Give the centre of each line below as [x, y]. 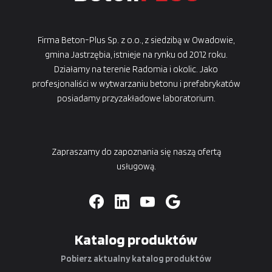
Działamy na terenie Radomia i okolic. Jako [136, 70]
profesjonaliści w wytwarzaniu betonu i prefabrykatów [136, 84]
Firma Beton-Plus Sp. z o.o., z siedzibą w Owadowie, [136, 40]
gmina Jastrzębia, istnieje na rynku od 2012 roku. [136, 55]
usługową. [136, 167]
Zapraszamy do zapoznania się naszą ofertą [136, 152]
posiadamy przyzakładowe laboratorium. [136, 99]
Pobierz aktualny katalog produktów [136, 259]
